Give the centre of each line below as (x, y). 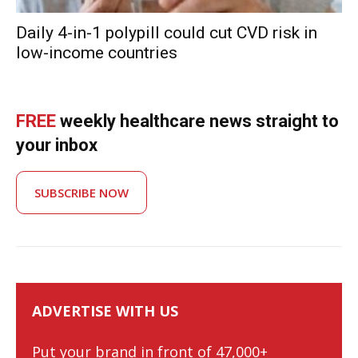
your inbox (57, 145)
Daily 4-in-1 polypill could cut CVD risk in (167, 32)
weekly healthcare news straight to (197, 121)
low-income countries (97, 52)
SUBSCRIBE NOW (82, 192)
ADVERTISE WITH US (105, 310)
